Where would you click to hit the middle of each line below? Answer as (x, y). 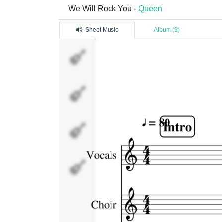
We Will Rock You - (103, 9)
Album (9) (167, 30)
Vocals (106, 56)
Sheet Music (102, 30)
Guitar (105, 129)
